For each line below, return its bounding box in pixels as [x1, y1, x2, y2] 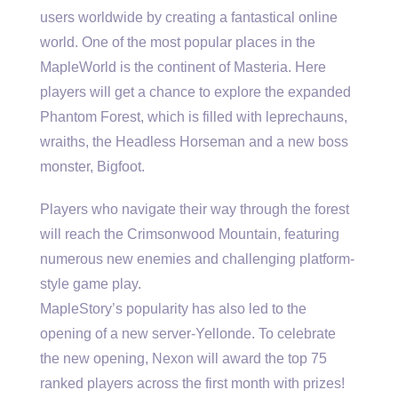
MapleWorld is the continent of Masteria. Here [40, 60, 326, 76]
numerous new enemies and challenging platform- [40, 251, 354, 267]
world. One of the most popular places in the [40, 35, 315, 51]
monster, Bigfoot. [40, 159, 145, 175]
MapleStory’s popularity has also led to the [40, 301, 306, 317]
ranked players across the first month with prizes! [40, 376, 345, 392]
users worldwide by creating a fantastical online [40, 10, 338, 26]
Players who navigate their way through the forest [40, 202, 349, 218]
